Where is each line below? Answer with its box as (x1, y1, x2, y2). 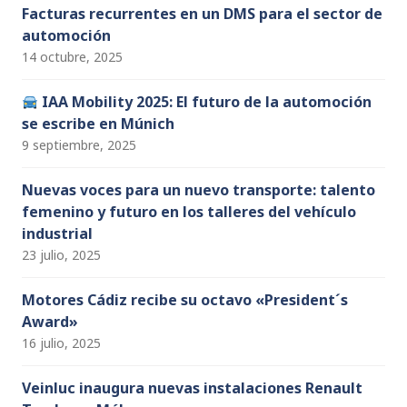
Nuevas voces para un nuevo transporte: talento (22, 180, 375, 201)
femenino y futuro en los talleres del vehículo (22, 202, 356, 223)
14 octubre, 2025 (22, 48, 123, 66)
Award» (22, 312, 78, 333)
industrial (22, 223, 93, 244)
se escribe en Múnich (22, 114, 174, 134)
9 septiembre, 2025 (22, 136, 136, 154)
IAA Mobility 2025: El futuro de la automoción (38, 92, 372, 113)
